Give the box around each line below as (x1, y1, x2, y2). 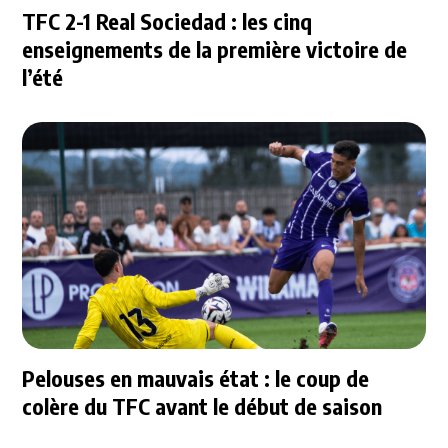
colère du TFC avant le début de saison (22, 391, 383, 420)
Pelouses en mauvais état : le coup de (22, 363, 370, 392)
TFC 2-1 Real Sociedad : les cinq (22, 6, 313, 35)
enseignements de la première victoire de (22, 34, 408, 63)
